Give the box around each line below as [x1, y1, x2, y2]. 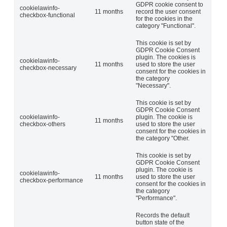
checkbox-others [20, 120, 65, 128]
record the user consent [136, 8, 201, 15]
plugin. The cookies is [136, 53, 196, 61]
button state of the [136, 218, 184, 226]
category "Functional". [136, 22, 196, 29]
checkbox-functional [20, 11, 75, 19]
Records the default [136, 211, 190, 219]
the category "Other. [136, 134, 190, 142]
